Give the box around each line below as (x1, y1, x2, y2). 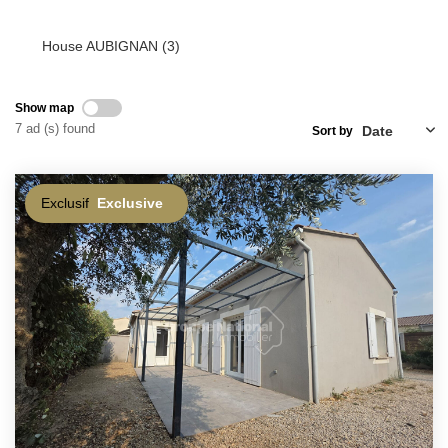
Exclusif (41, 194, 89, 211)
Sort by (312, 123, 353, 138)
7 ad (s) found (15, 120, 95, 136)
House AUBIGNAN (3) (42, 38, 180, 54)
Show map (15, 100, 74, 115)
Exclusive (97, 194, 164, 211)
